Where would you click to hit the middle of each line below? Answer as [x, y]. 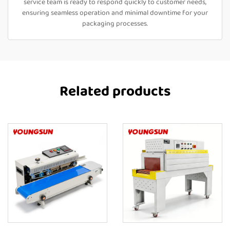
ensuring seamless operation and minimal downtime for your [115, 13]
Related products [115, 92]
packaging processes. [115, 24]
